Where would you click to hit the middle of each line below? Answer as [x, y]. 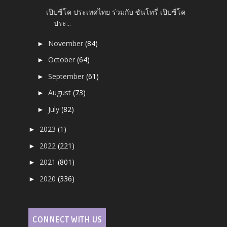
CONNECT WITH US [67, 220]
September [67, 76]
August [61, 93]
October [63, 60]
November [67, 43]
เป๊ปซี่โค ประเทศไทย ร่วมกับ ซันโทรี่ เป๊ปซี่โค [116, 12]
